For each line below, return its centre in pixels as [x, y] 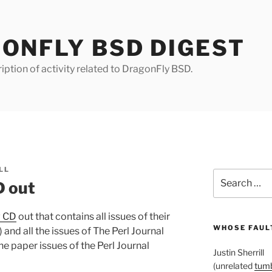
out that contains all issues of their [93, 216]
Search [227, 175]
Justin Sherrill [238, 253]
